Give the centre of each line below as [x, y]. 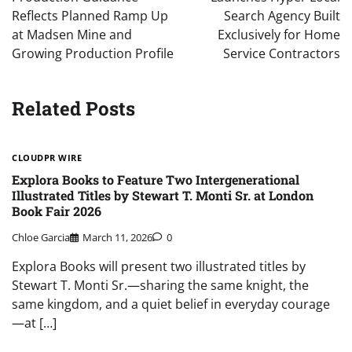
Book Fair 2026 [57, 211]
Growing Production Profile [93, 54]
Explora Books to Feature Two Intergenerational [156, 180]
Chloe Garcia [41, 237]
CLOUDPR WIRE [47, 157]
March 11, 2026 [117, 237]
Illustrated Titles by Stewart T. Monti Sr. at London [163, 196]
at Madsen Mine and [72, 35]
